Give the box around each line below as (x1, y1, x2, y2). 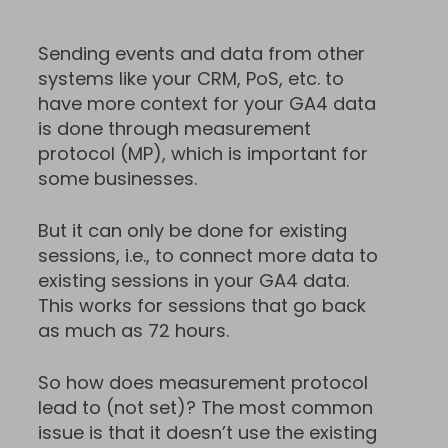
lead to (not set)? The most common (38, 395, 373, 421)
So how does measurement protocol (38, 370, 368, 396)
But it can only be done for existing (38, 218, 347, 244)
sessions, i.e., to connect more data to (38, 243, 378, 269)
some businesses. (38, 166, 197, 192)
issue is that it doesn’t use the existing (38, 420, 377, 446)
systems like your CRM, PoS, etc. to (38, 66, 344, 92)
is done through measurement (38, 116, 311, 142)
